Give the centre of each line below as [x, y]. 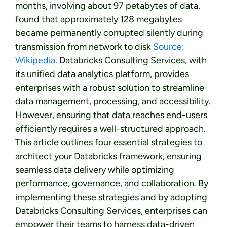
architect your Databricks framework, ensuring [108, 156]
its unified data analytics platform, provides [102, 74]
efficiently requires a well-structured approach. [110, 128]
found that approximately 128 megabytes [99, 19]
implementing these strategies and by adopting [111, 197]
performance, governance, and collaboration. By [112, 183]
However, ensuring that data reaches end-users [111, 115]
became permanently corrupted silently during [109, 33]
